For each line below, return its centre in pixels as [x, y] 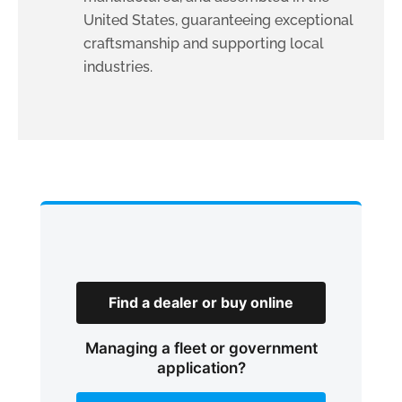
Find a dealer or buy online [201, 302]
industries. [118, 66]
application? [201, 367]
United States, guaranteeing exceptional [218, 20]
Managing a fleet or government [201, 348]
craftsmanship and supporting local [204, 43]
